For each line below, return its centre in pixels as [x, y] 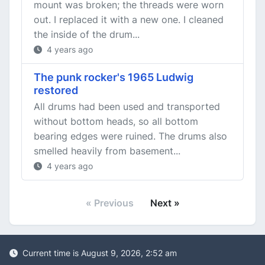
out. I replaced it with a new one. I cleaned [129, 20]
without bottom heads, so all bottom [116, 121]
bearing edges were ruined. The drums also [130, 136]
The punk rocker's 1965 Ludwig [114, 77]
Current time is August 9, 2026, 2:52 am [98, 253]
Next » [165, 203]
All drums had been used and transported [127, 106]
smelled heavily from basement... [107, 151]
